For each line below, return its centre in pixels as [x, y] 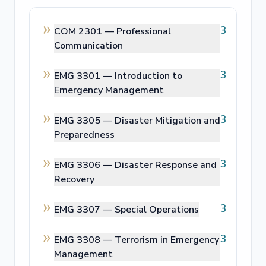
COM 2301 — [85, 31]
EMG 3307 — [84, 210]
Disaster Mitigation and [167, 121]
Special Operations [157, 210]
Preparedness [84, 135]
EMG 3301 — [84, 76]
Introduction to [148, 76]
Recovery [74, 179]
